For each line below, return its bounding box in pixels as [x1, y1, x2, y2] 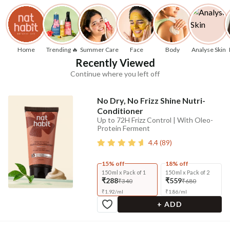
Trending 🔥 [46, 46, 78, 54]
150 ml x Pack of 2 [165, 169, 210, 176]
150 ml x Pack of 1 [101, 169, 146, 176]
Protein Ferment [97, 124, 150, 133]
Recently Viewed [75, 56, 155, 69]
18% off [165, 160, 189, 168]
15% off [101, 160, 125, 168]
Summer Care [80, 46, 119, 54]
